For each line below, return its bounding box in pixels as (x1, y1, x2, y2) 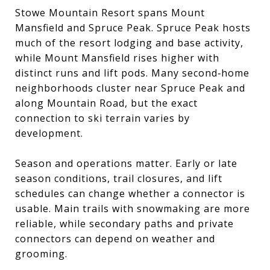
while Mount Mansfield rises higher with (15, 51, 219, 64)
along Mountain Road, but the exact (15, 96, 198, 110)
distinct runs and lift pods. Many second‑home (15, 66, 250, 80)
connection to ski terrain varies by (15, 111, 190, 125)
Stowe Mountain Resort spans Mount (15, 5, 205, 19)
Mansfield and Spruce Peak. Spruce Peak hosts (15, 20, 251, 34)
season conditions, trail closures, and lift (15, 171, 222, 185)
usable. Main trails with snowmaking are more (15, 201, 250, 215)
